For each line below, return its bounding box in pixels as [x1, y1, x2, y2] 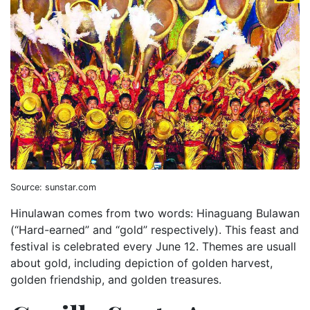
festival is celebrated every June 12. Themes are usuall [10, 239, 296, 253]
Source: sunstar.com [10, 181, 96, 192]
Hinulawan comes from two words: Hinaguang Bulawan [10, 206, 300, 220]
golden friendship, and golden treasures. [10, 272, 221, 286]
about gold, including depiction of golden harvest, [10, 255, 273, 270]
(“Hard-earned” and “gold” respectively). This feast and [10, 222, 299, 237]
